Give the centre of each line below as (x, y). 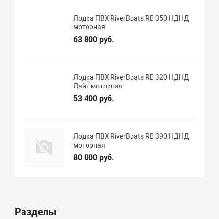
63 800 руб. (94, 40)
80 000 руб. (94, 158)
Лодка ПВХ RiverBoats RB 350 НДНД (131, 18)
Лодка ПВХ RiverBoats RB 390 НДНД (131, 137)
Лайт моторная (98, 86)
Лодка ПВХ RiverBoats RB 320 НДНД (131, 77)
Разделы (36, 212)
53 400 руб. (94, 99)
